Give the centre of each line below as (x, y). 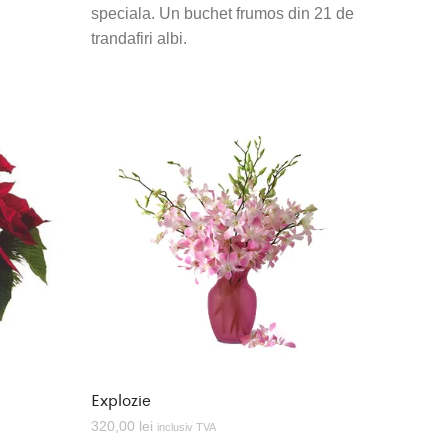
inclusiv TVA (186, 427)
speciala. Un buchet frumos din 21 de (222, 14)
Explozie (120, 400)
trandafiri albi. (138, 39)
